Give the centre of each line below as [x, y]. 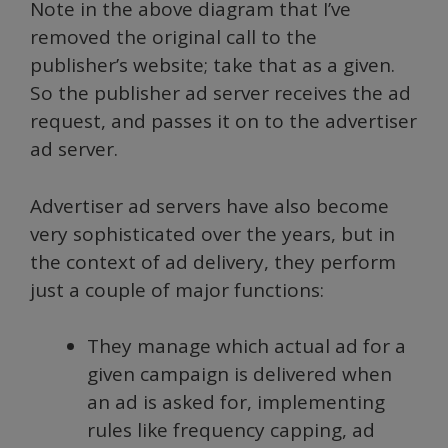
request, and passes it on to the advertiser [223, 121]
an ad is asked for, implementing [236, 402]
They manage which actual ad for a [246, 346]
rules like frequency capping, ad [231, 430]
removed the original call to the [173, 37]
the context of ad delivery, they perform [213, 261]
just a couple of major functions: [177, 289]
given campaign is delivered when [239, 374]
